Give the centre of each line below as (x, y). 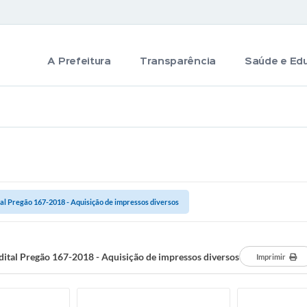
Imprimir (271, 257)
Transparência (177, 62)
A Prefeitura (79, 62)
